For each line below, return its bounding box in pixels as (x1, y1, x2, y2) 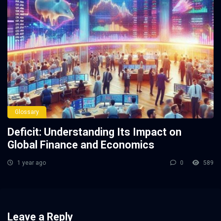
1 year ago (16, 159, 46, 166)
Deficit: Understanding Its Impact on (7, 125, 182, 138)
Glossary (15, 108, 39, 115)
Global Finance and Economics (7, 138, 154, 151)
